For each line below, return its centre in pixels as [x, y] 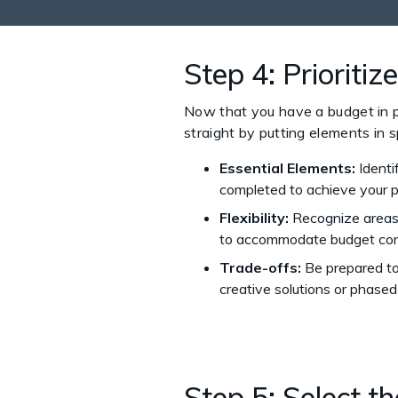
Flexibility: [254, 217]
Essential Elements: [287, 167]
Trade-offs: [260, 267]
